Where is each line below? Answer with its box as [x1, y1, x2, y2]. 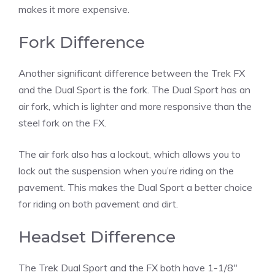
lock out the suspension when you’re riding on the [18, 164, 234, 177]
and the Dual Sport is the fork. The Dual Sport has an [18, 83, 250, 96]
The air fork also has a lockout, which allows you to [18, 147, 241, 160]
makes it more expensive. [18, 2, 130, 15]
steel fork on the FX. [18, 116, 106, 129]
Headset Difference [18, 227, 176, 247]
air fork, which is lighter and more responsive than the [18, 99, 252, 112]
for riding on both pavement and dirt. [18, 197, 178, 210]
